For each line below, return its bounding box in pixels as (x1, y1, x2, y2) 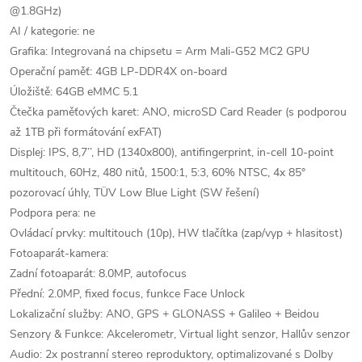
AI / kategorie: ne (10, 23, 95, 39)
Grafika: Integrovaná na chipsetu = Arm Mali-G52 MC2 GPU (10, 44, 309, 59)
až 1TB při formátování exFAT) (10, 124, 162, 140)
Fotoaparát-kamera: (10, 246, 108, 261)
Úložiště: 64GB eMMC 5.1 (10, 84, 138, 99)
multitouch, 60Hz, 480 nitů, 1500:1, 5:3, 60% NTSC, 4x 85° (10, 165, 305, 180)
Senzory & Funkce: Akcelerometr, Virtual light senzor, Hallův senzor (10, 326, 350, 342)
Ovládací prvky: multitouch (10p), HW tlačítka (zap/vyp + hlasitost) (10, 225, 343, 241)
